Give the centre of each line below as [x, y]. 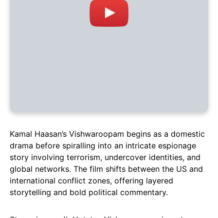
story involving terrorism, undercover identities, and [105, 157]
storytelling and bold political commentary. [89, 192]
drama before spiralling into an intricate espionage [103, 146]
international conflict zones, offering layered [91, 181]
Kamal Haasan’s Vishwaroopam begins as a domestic [107, 134]
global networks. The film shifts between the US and [106, 169]
